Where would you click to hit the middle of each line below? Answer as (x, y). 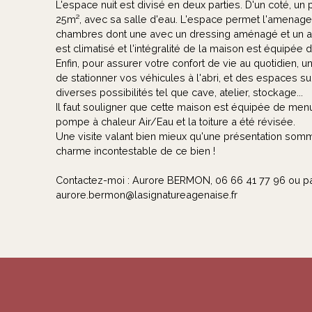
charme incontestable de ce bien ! (135, 151)
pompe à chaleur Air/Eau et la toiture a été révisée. (175, 122)
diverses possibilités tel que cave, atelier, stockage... (179, 93)
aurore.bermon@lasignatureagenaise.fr (147, 195)
